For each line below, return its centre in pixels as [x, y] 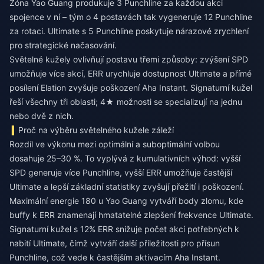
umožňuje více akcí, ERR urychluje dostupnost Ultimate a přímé [131, 73]
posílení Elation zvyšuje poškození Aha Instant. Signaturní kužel [131, 88]
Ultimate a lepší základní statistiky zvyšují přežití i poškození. [127, 187]
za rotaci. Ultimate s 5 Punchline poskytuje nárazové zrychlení [129, 31]
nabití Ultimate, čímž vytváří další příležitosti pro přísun [115, 243]
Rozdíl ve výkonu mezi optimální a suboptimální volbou [115, 144]
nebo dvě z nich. [42, 116]
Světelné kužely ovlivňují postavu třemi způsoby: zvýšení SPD [129, 59]
